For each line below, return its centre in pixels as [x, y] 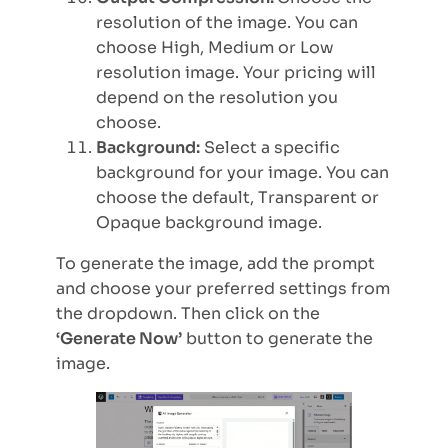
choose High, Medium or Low [215, 48]
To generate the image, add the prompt [215, 264]
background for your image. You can [242, 173]
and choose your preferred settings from [223, 289]
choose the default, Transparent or [237, 198]
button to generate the [277, 339]
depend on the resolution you [217, 98]
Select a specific [270, 148]
